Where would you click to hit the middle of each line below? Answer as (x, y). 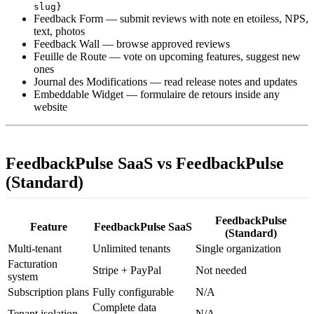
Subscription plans (48, 292)
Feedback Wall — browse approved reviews (132, 43)
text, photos (59, 31)
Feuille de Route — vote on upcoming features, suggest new (167, 56)
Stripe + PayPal (127, 270)
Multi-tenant (35, 248)
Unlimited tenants (131, 248)
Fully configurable (133, 292)
